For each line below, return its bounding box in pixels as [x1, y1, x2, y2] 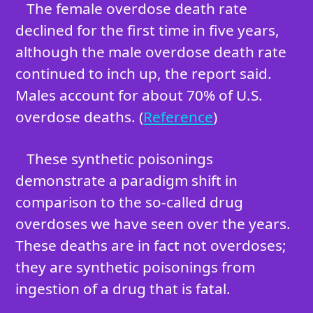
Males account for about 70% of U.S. [15, 85, 263, 105]
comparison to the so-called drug [15, 192, 244, 212]
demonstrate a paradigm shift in [15, 170, 238, 191]
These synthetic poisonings [27, 149, 214, 169]
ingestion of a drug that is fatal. [15, 279, 231, 299]
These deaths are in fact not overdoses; [15, 235, 287, 256]
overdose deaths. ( [15, 107, 144, 127]
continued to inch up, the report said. [15, 64, 272, 84]
